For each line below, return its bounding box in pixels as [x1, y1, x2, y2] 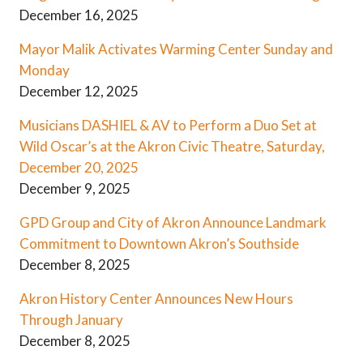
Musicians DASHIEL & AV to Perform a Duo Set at [19, 117, 317, 135]
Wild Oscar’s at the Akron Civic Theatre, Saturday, [19, 138, 325, 156]
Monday [19, 62, 70, 79]
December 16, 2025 [19, 6, 139, 24]
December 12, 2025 [19, 83, 139, 100]
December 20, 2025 [19, 159, 139, 177]
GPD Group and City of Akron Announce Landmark [19, 214, 327, 232]
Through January [19, 311, 123, 329]
